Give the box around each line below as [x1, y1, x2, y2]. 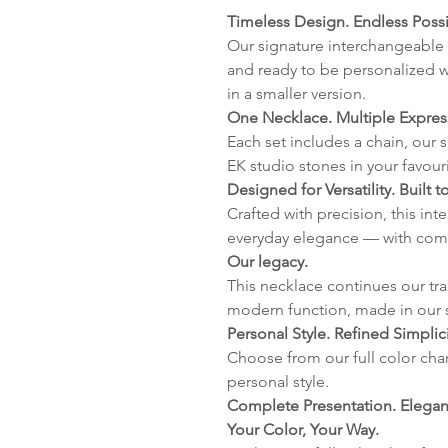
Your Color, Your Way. [227, 420, 379, 439]
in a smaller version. [227, 84, 370, 103]
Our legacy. [227, 252, 308, 271]
